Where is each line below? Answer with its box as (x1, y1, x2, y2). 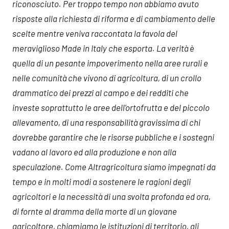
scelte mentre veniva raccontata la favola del (12, 28, 177, 38)
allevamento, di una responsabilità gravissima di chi (12, 117, 200, 127)
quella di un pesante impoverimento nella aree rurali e (12, 58, 208, 68)
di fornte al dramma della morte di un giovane (12, 206, 177, 216)
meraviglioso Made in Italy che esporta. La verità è (12, 43, 194, 53)
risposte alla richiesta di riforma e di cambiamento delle (12, 13, 215, 24)
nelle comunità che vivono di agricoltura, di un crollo (12, 73, 201, 83)
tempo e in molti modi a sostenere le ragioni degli (12, 176, 191, 187)
